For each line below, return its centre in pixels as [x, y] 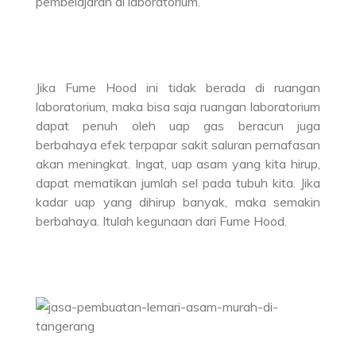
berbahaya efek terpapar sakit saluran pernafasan [178, 145]
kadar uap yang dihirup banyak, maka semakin [178, 202]
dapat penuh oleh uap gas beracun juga [178, 126]
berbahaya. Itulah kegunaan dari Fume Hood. [161, 221]
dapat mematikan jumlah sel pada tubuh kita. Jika [178, 183]
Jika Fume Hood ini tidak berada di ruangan [178, 88]
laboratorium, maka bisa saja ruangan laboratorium [178, 107]
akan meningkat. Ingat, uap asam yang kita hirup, [178, 164]
